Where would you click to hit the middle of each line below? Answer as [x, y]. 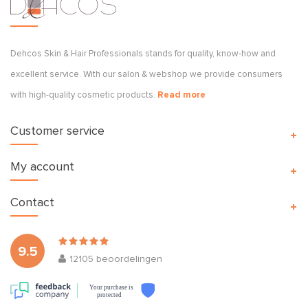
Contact [32, 203]
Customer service [57, 132]
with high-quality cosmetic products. [84, 96]
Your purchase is [111, 287]
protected [110, 295]
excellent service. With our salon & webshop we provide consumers [146, 75]
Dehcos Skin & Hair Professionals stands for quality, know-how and [143, 54]
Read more [181, 96]
